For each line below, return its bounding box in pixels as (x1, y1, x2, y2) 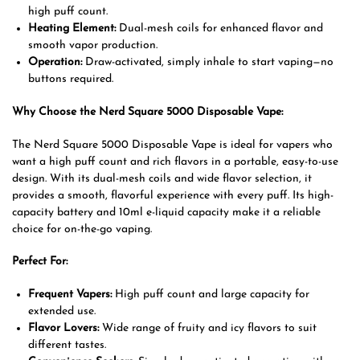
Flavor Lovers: (28, 321, 99, 334)
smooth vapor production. (28, 39, 157, 52)
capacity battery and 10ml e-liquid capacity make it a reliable (12, 206, 321, 219)
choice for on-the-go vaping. (12, 223, 152, 235)
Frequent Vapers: (28, 288, 112, 301)
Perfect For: (12, 256, 67, 268)
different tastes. (28, 338, 106, 351)
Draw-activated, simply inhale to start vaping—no (82, 56, 333, 69)
